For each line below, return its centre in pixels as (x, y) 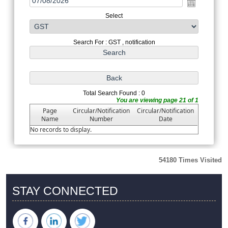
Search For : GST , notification (114, 42)
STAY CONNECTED (65, 191)
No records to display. (61, 129)
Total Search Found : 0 (114, 93)
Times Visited (200, 160)
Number (102, 119)
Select (114, 16)
